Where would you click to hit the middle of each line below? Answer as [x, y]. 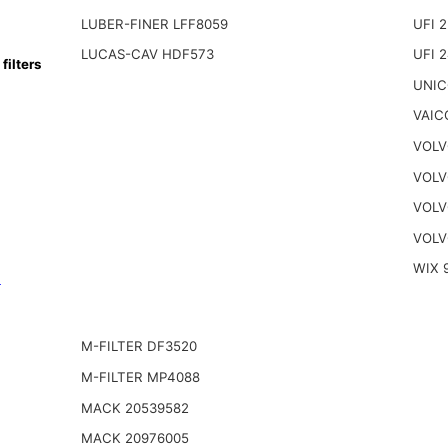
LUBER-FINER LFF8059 [154, 23]
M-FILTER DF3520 [138, 346]
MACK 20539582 [134, 407]
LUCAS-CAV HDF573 [147, 54]
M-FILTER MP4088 [140, 377]
